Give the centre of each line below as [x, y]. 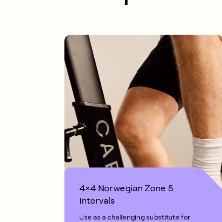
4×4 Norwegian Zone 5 [127, 188]
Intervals [97, 200]
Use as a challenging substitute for [135, 217]
